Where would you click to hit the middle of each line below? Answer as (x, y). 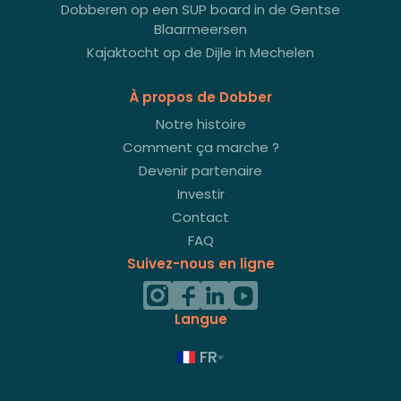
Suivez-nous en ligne (200, 264)
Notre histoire (200, 124)
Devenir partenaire (200, 171)
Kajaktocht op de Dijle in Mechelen (200, 52)
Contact (200, 217)
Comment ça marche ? (200, 147)
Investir (200, 194)
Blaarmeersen (200, 29)
